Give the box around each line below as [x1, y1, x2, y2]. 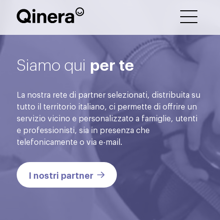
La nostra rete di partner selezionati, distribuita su [17, 88, 201, 100]
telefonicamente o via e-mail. [17, 136, 123, 147]
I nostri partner [29, 168, 94, 181]
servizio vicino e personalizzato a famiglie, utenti [17, 112, 198, 123]
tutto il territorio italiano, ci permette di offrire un [17, 100, 197, 111]
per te [90, 53, 135, 74]
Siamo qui [17, 53, 90, 74]
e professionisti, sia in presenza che [17, 124, 150, 135]
